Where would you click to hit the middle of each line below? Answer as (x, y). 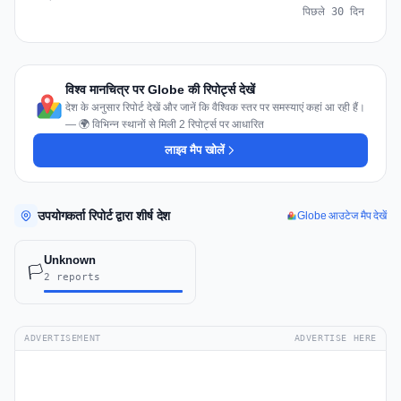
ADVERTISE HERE (335, 338)
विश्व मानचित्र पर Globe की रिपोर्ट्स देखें (160, 90)
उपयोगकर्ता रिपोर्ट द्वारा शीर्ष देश (104, 216)
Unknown (70, 260)
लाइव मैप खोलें (194, 150)
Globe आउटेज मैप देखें (342, 215)
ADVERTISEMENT (63, 338)
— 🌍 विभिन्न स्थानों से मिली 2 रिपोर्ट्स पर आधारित (165, 125)
